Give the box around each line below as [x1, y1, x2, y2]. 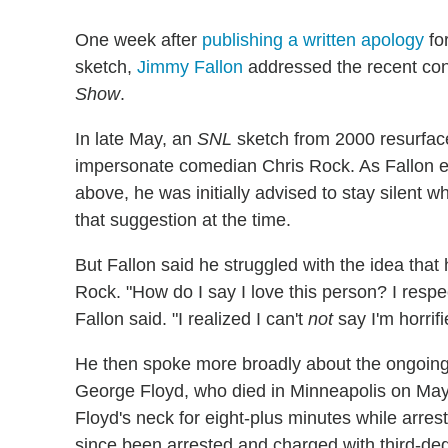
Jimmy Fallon [137, 57, 243, 78]
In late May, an [75, 129, 197, 150]
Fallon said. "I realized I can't [75, 309, 308, 330]
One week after [75, 30, 202, 51]
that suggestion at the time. [75, 210, 291, 231]
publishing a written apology [202, 30, 424, 51]
